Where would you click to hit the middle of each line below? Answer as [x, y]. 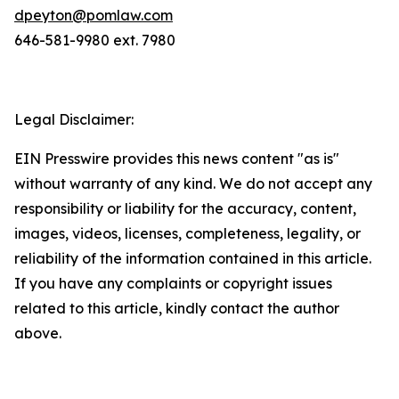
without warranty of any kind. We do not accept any [193, 183]
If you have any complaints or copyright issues [173, 283]
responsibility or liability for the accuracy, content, [185, 208]
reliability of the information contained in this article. [193, 258]
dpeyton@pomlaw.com [94, 15]
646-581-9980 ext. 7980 [95, 40]
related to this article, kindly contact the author [177, 308]
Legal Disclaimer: [74, 119]
